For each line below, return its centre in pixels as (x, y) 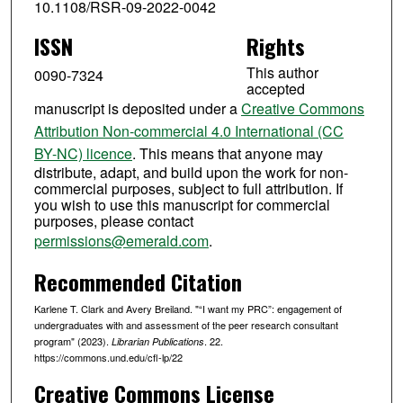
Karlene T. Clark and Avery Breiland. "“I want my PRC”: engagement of (188, 309)
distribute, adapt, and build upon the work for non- (191, 172)
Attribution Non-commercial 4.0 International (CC (188, 130)
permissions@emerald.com (121, 240)
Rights (275, 45)
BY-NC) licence (83, 153)
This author (282, 72)
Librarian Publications (157, 342)
